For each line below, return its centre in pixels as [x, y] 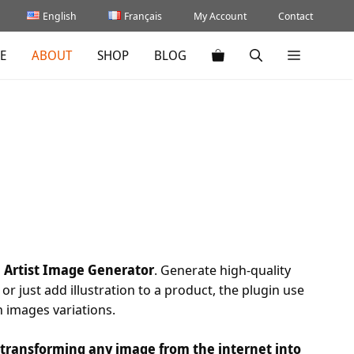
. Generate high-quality [222, 269]
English [60, 16]
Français [143, 16]
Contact [296, 16]
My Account [220, 16]
